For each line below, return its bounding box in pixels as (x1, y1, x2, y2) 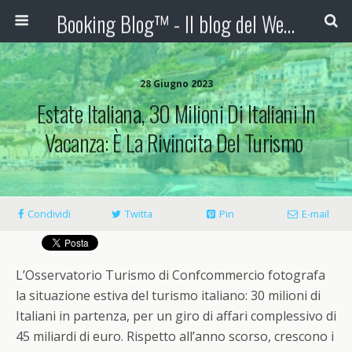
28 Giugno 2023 (139, 77, 213, 90)
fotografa (265, 266, 325, 284)
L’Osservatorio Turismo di (16, 266, 172, 284)
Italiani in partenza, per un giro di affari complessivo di (16, 307, 336, 325)
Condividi (27, 207, 71, 221)
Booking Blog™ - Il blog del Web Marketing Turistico (283, 8, 295, 39)
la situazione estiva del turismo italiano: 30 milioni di (16, 287, 321, 305)
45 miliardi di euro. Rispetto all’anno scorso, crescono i (16, 328, 334, 346)
